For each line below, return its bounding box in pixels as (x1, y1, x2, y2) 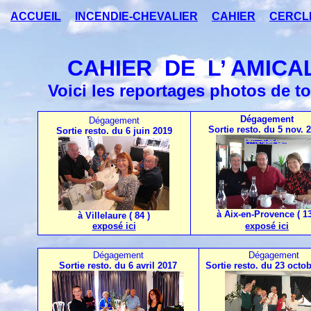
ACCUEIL (10, 10, 61, 22)
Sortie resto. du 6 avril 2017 (59, 260, 177, 271)
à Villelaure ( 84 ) (78, 210, 150, 221)
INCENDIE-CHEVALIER (75, 10, 198, 22)
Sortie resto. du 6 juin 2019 (56, 126, 172, 136)
